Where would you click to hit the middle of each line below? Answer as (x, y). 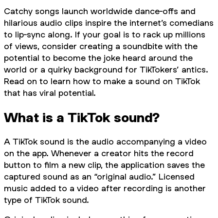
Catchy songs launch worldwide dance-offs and (100, 11)
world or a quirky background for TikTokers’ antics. (106, 70)
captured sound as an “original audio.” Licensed (99, 177)
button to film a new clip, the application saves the (104, 165)
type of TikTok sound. (46, 200)
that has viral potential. (50, 93)
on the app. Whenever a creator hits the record (99, 153)
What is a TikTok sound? (82, 118)
